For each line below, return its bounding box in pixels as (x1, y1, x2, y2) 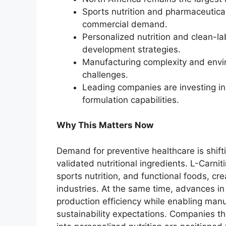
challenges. (82, 69, 128, 80)
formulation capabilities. (82, 94, 179, 105)
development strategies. (82, 44, 181, 54)
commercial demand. (82, 19, 167, 29)
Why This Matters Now (56, 120, 153, 131)
